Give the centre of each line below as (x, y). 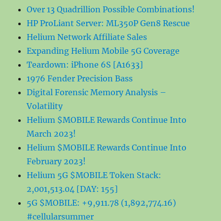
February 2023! (56, 161)
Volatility (45, 106)
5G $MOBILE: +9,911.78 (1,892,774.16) (102, 203)
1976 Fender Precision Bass (80, 78)
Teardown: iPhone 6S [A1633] (85, 64)
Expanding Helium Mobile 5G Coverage (103, 51)
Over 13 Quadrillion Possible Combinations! (111, 9)
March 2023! (52, 133)
